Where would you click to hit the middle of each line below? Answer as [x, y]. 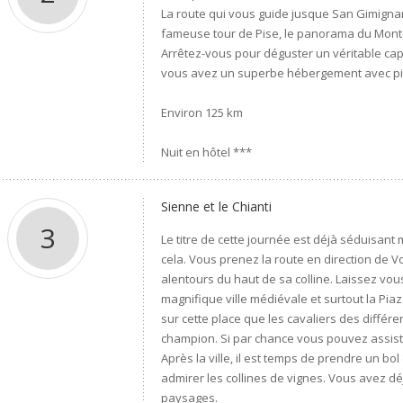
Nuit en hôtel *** [207, 152]
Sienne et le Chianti [217, 206]
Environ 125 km [202, 112]
